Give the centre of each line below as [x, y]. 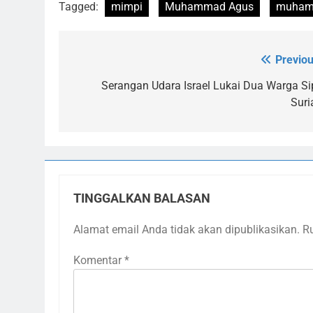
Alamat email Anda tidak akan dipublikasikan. [187, 230]
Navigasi [104, 64]
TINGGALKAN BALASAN [142, 199]
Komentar [99, 261]
